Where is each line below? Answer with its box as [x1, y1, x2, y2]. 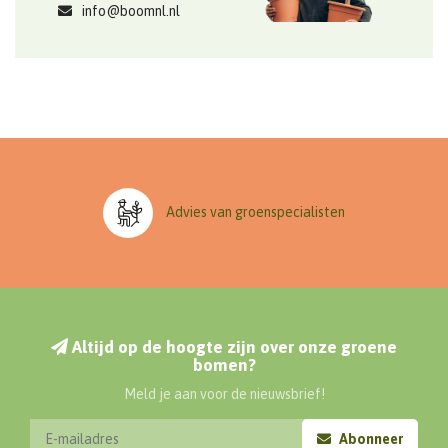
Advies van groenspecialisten [163, 203, 345, 220]
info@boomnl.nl [81, 2, 180, 19]
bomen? [192, 354, 256, 375]
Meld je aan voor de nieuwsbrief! [123, 385, 325, 402]
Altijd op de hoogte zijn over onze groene [68, 336, 397, 357]
